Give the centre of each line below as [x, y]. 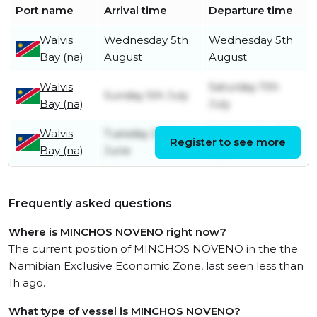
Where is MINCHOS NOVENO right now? [117, 232]
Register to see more [228, 142]
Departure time [251, 11]
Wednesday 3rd [251, 134]
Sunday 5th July [146, 96]
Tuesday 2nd [138, 134]
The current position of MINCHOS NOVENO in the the [153, 249]
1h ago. [27, 283]
